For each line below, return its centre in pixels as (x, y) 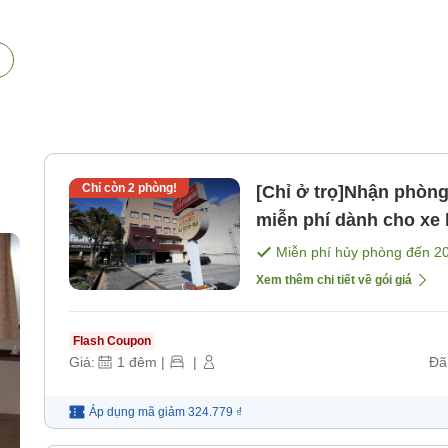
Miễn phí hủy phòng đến (355, 252)
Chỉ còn (104, 188)
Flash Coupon (112, 341)
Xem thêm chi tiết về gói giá (334, 280)
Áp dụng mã (122, 412)
